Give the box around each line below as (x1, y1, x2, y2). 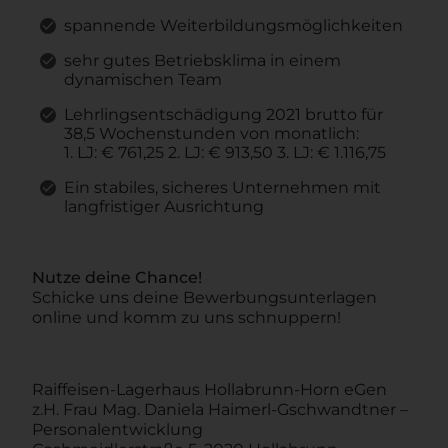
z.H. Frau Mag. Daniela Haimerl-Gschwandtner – (32, 399, 408, 419)
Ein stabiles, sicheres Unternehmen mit (64, 177, 381, 197)
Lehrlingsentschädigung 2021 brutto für (64, 104, 383, 124)
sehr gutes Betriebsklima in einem (64, 50, 341, 70)
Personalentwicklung (32, 419, 203, 439)
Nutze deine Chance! (32, 267, 202, 287)
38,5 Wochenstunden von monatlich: (64, 123, 359, 143)
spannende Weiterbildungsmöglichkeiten (64, 15, 403, 35)
